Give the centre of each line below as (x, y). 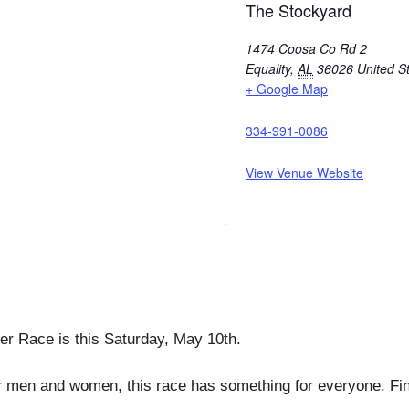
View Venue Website (304, 173)
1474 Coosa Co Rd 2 (306, 49)
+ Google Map (287, 89)
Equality (268, 69)
